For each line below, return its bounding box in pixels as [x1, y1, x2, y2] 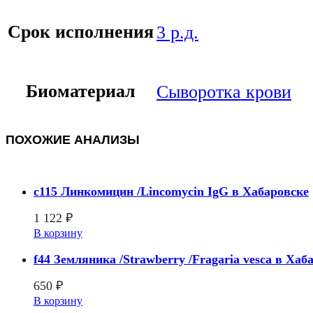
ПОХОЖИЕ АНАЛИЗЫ [6, 132, 140, 147]
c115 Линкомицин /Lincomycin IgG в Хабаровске [34, 184, 309, 199]
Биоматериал [26, 80, 136, 101]
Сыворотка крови [156, 81, 291, 102]
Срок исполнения [8, 21, 154, 42]
